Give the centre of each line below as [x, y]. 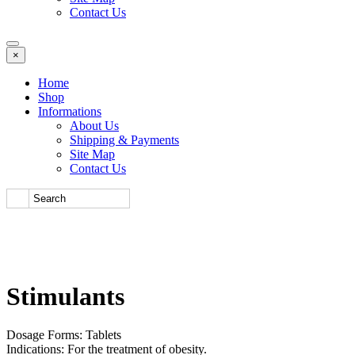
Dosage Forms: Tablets [64, 335]
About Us [94, 125]
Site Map [92, 154]
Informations [70, 111]
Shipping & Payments [124, 139]
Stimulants [65, 296]
